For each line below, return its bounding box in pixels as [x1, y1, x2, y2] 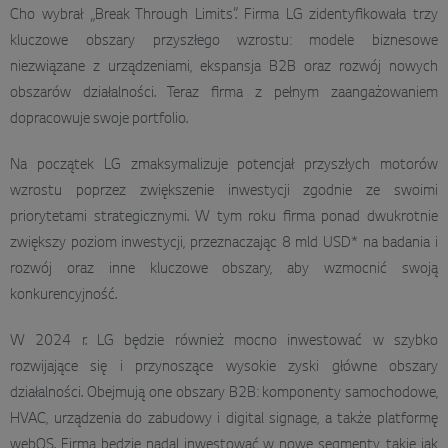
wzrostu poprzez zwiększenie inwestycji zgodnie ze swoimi [10, 183, 438, 200]
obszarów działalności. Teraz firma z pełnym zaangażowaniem [10, 85, 438, 102]
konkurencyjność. [10, 287, 117, 304]
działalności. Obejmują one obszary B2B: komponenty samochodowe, [10, 385, 438, 402]
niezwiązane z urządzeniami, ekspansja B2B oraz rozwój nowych [10, 59, 438, 76]
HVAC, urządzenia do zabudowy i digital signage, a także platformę [10, 411, 438, 428]
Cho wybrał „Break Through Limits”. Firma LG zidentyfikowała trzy [10, 7, 438, 24]
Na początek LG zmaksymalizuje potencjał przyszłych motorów [10, 157, 438, 174]
